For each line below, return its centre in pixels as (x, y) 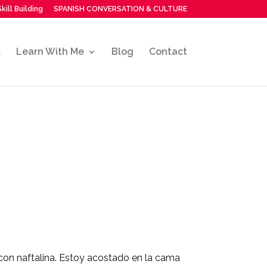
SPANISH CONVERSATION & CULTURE (120, 9)
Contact (168, 52)
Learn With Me (50, 52)
